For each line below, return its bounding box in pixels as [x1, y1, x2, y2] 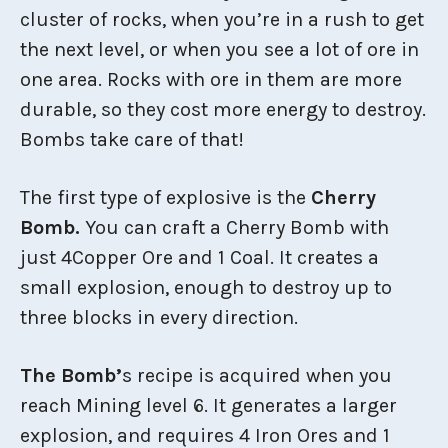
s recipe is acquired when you [122, 363, 392, 387]
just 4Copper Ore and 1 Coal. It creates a [20, 245, 379, 269]
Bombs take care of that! [20, 127, 244, 151]
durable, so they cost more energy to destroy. [20, 97, 426, 121]
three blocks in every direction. [20, 305, 298, 329]
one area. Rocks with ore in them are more [20, 67, 402, 91]
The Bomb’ [20, 363, 122, 387]
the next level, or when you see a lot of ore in [20, 37, 419, 61]
